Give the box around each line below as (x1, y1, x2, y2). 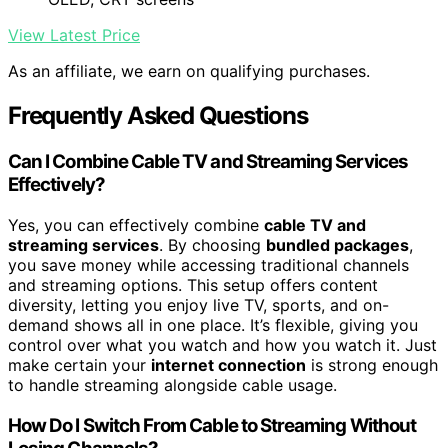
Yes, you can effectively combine (8, 214, 264, 235)
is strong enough (306, 354, 438, 375)
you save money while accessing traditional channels (8, 254, 409, 275)
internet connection (151, 354, 306, 375)
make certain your (8, 354, 151, 375)
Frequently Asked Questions (8, 101, 308, 131)
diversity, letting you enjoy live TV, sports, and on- (8, 294, 389, 315)
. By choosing (159, 234, 266, 255)
